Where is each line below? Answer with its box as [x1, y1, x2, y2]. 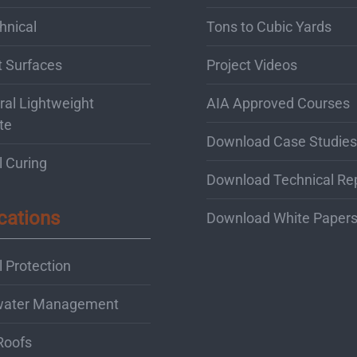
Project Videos [206, 56, 297, 73]
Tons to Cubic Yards [206, 18, 331, 35]
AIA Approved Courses [206, 94, 350, 112]
